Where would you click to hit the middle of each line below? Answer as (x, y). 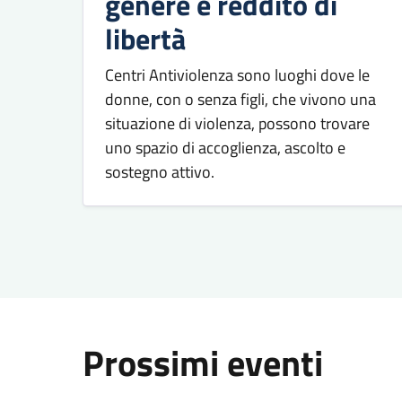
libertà (145, 38)
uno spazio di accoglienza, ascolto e (225, 147)
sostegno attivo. (160, 171)
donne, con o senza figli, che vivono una (240, 99)
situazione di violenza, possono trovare (237, 123)
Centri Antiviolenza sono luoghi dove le (237, 74)
